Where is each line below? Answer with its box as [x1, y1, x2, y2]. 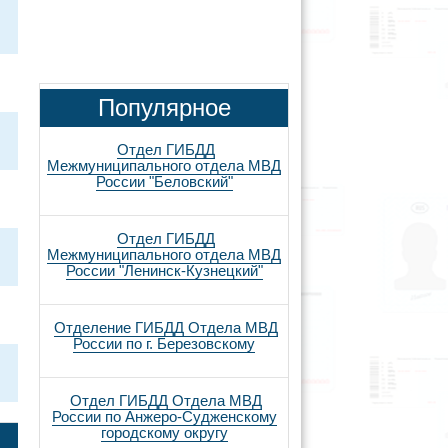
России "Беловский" [95, 173, 233, 190]
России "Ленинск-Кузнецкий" [65, 262, 263, 279]
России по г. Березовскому [73, 335, 255, 352]
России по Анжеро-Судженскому [51, 408, 277, 425]
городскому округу [100, 424, 228, 441]
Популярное [97, 94, 231, 121]
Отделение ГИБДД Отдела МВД [54, 319, 278, 336]
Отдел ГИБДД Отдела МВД [70, 392, 262, 409]
